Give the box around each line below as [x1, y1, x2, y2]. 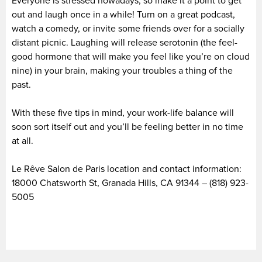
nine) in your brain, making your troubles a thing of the [12, 64, 233, 77]
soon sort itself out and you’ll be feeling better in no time [12, 120, 243, 133]
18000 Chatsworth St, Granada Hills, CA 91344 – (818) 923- [12, 177, 249, 189]
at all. [12, 135, 33, 147]
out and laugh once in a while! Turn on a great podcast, [12, 8, 235, 20]
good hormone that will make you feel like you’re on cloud [12, 50, 250, 63]
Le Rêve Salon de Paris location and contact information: [12, 163, 242, 175]
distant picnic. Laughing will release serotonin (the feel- [12, 36, 237, 49]
